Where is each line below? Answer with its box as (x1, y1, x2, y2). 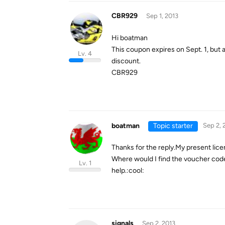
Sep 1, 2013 (146, 12, 178, 20)
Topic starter (153, 122, 193, 130)
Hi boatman (111, 34, 148, 42)
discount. (111, 57, 141, 65)
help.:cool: (111, 166, 144, 175)
